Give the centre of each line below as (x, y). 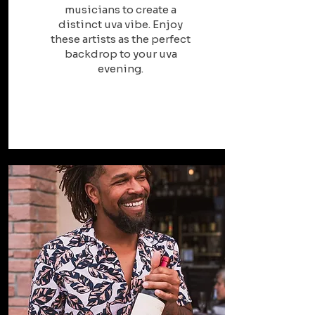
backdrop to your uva (121, 54)
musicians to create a (121, 9)
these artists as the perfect (121, 39)
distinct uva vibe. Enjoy (121, 24)
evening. (121, 69)
